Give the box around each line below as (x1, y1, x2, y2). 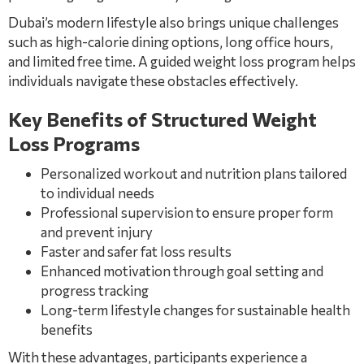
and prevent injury (41, 223, 153, 240)
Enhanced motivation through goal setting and (41, 262, 323, 279)
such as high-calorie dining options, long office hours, (8, 33, 333, 50)
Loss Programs (8, 132, 140, 155)
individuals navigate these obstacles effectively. (8, 72, 298, 89)
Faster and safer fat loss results (41, 243, 232, 260)
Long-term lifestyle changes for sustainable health (41, 301, 350, 318)
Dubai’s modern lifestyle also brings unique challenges (8, 14, 339, 31)
